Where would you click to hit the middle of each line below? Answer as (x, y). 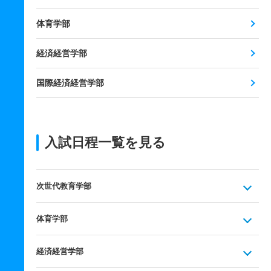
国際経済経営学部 (70, 83)
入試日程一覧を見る (105, 142)
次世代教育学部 (64, 186)
